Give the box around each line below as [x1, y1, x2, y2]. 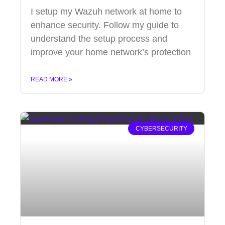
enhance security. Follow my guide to [31, 20, 179, 30]
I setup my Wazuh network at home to [31, 6, 182, 17]
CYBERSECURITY [135, 125, 187, 132]
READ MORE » [31, 75, 72, 83]
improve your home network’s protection [31, 47, 191, 57]
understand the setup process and [31, 33, 167, 44]
